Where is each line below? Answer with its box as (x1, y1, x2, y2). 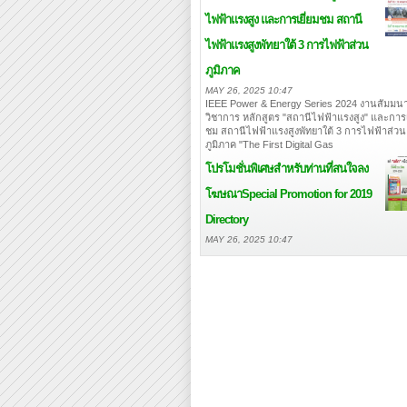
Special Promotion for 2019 (242, 187, 372, 201)
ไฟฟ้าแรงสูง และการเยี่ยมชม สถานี (205, 13, 362, 26)
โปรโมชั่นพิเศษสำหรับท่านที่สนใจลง (205, 162, 368, 175)
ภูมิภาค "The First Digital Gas (205, 139, 333, 150)
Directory (205, 213, 248, 226)
